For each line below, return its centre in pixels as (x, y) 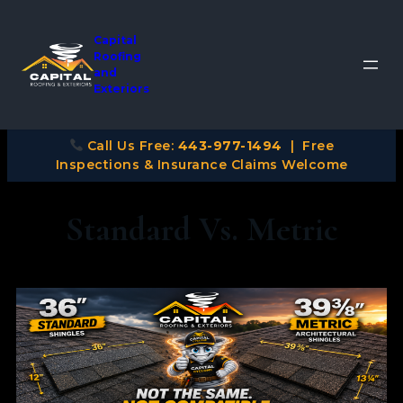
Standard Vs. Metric (201, 230)
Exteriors (121, 89)
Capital (115, 40)
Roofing (117, 56)
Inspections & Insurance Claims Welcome (201, 165)
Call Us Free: (130, 146)
